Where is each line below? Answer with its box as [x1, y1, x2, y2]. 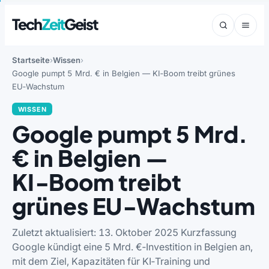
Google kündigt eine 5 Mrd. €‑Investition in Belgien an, [12, 240, 253, 253]
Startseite [12, 55, 50, 65]
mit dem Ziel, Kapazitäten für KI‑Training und [12, 255, 210, 267]
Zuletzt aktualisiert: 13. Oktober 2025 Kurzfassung [12, 226, 237, 238]
